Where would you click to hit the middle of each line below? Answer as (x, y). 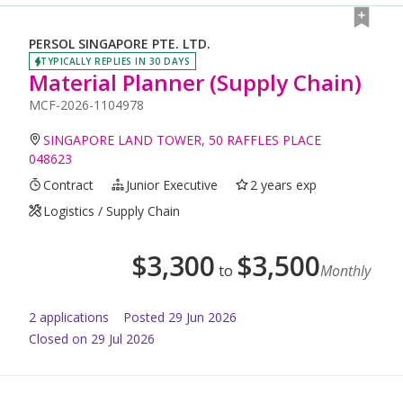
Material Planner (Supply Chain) (195, 82)
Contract (69, 184)
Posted (144, 317)
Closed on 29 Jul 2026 (92, 338)
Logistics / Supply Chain (112, 210)
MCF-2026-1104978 (86, 104)
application (69, 317)
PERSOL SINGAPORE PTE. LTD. (120, 44)
